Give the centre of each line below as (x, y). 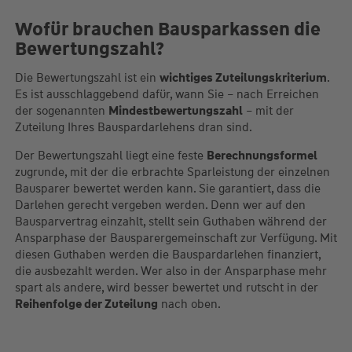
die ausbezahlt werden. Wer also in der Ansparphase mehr (170, 271)
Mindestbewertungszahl (175, 111)
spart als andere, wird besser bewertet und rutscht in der (166, 288)
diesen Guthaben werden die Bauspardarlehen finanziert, (167, 255)
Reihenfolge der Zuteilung (86, 304)
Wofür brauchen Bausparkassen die (167, 29)
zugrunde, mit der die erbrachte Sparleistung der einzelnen (172, 172)
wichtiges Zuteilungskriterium (243, 78)
